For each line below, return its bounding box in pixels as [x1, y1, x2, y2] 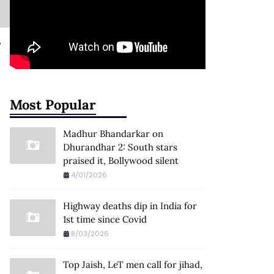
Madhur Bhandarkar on [63, 128, 163, 139]
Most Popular [10, 96, 96, 113]
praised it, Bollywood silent [63, 155, 179, 166]
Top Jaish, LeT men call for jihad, [63, 259, 202, 270]
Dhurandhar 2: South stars [63, 141, 177, 153]
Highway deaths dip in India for [63, 200, 197, 212]
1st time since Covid [63, 213, 147, 225]
